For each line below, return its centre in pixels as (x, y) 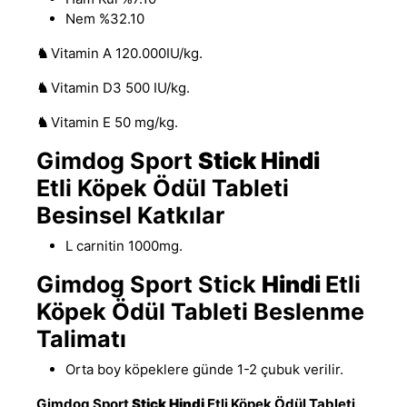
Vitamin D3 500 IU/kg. (120, 87)
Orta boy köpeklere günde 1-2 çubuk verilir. (204, 369)
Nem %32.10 (105, 18)
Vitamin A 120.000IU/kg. (127, 53)
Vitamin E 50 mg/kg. (114, 122)
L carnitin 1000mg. (124, 245)
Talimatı (81, 338)
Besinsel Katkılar (130, 215)
